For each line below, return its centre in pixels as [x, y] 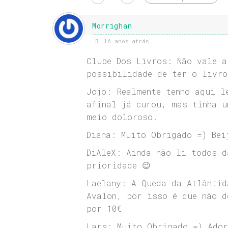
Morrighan [112, 26]
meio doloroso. [122, 117]
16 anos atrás [124, 41]
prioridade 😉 [118, 165]
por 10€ [104, 209]
